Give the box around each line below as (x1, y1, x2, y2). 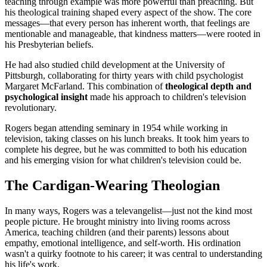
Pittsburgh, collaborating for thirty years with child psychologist (5, 70, 243, 81)
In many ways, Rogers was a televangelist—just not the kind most (5, 206, 252, 216)
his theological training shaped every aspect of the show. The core (5, 7, 252, 18)
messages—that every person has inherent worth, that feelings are (5, 18, 250, 29)
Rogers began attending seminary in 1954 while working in (5, 123, 228, 133)
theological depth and (165, 81, 252, 92)
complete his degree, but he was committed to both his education (5, 144, 247, 155)
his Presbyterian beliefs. (5, 39, 94, 50)
